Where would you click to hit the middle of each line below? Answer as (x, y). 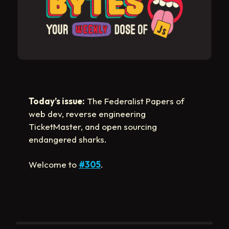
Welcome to (54, 165)
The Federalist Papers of (135, 101)
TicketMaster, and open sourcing (93, 127)
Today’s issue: (57, 101)
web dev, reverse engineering (87, 114)
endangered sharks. (68, 140)
